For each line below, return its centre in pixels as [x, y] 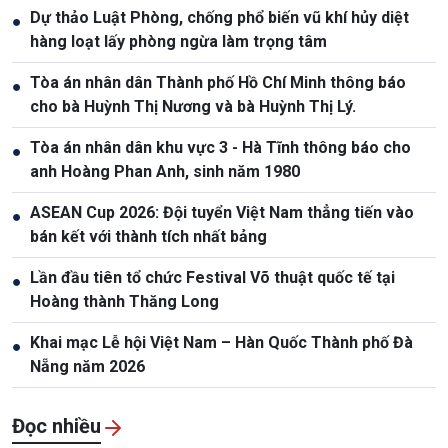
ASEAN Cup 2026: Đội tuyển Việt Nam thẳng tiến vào [222, 212]
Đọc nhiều [56, 425]
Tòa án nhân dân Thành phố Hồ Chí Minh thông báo [218, 82]
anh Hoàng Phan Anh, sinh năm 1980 [165, 171]
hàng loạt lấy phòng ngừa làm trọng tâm [178, 41]
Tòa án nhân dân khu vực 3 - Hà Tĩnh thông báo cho [220, 147]
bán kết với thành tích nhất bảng [148, 236]
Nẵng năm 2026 [87, 366]
